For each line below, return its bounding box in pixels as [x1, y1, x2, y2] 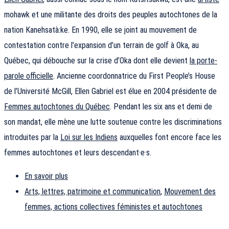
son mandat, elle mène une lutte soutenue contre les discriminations [4, 117, 222, 127]
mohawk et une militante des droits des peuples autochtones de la [4, 10, 217, 20]
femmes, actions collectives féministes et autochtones [25, 202, 202, 212]
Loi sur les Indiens [60, 132, 118, 143]
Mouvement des [164, 187, 216, 197]
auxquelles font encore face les [118, 132, 221, 143]
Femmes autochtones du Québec [4, 102, 110, 112]
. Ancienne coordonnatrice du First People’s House [53, 71, 215, 81]
